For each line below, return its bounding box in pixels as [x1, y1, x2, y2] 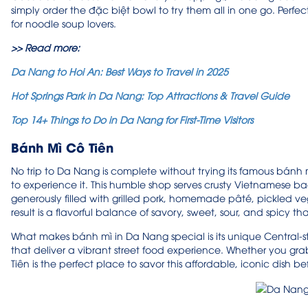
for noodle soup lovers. [11, 16, 116, 30]
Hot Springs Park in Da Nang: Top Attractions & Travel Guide [11, 89, 289, 102]
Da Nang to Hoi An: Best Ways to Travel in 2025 [11, 65, 228, 78]
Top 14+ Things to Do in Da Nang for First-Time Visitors [11, 113, 253, 126]
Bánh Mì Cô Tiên [11, 137, 113, 157]
